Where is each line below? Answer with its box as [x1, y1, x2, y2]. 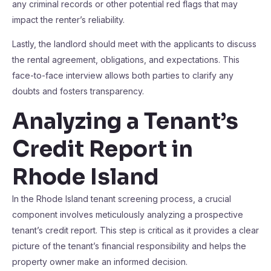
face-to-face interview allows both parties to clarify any [12, 70, 233, 80]
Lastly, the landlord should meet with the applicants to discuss [12, 39, 256, 49]
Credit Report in [12, 135, 193, 163]
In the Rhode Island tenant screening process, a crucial [12, 194, 231, 204]
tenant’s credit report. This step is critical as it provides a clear [12, 225, 259, 235]
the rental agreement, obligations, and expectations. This [12, 54, 240, 65]
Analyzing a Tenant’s [12, 108, 238, 135]
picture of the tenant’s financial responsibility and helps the [12, 241, 246, 251]
